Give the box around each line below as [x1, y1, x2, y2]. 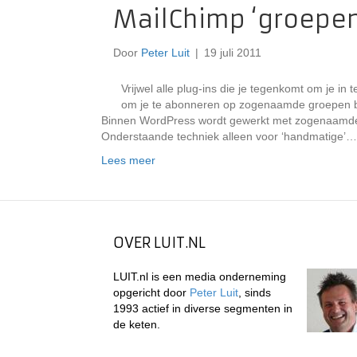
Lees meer [101, 154, 155, 167]
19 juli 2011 [204, 46, 261, 59]
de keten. [113, 318, 160, 331]
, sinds [238, 286, 271, 299]
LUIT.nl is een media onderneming [113, 270, 286, 283]
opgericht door [113, 286, 190, 299]
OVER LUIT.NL [113, 233, 206, 252]
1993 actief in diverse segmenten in [113, 302, 292, 315]
